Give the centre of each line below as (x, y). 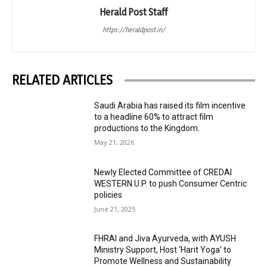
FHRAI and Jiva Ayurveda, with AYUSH (165, 239)
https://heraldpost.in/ (133, 30)
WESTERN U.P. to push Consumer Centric (171, 183)
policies (108, 195)
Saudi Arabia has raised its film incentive (170, 106)
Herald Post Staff (133, 12)
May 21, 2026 (114, 142)
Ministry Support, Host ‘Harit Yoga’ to (163, 250)
